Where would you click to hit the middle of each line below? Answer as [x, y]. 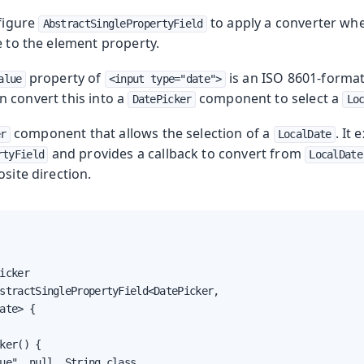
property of [65, 78]
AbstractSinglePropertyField [123, 24]
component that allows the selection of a [142, 134]
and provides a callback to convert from [177, 154]
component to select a [269, 99]
